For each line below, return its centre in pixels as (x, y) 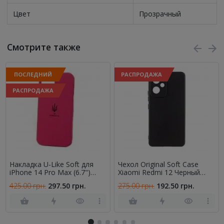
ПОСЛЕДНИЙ (33, 74)
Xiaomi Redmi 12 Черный (159, 172)
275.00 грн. (136, 186)
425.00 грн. (27, 186)
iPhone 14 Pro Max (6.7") (50, 172)
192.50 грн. (175, 186)
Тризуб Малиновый (42, 180)
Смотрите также (44, 47)
